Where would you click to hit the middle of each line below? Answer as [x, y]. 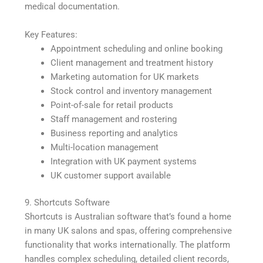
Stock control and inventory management [131, 91]
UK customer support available [111, 175]
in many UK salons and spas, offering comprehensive [129, 230]
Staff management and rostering [114, 119]
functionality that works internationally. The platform [128, 245]
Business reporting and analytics [114, 133]
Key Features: [51, 34]
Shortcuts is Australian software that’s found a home [128, 216]
